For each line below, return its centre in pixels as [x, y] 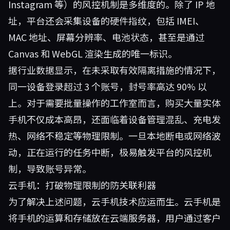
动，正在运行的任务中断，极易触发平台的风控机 [110, 152]
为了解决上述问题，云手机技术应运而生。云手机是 [114, 201]
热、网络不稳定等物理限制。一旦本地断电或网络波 [114, 136]
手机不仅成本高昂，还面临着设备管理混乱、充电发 [114, 119]
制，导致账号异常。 [50, 168]
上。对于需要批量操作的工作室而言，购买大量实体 [114, 103]
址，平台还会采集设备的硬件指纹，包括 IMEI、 [106, 21]
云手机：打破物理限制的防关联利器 [82, 185]
